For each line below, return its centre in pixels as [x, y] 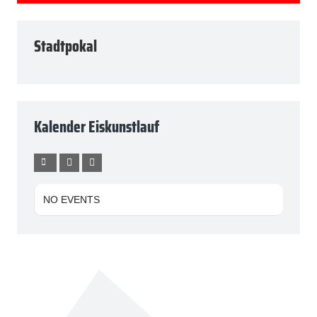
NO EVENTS [71, 200]
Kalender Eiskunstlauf [97, 127]
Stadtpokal [65, 47]
